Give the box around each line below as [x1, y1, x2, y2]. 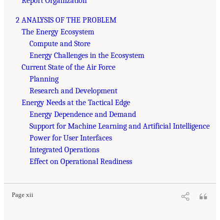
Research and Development [29, 86, 117, 95]
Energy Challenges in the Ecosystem [29, 51, 144, 60]
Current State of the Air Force [22, 62, 115, 72]
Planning [29, 74, 58, 83]
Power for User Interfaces [29, 133, 112, 142]
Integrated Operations [29, 145, 99, 154]
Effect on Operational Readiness [29, 157, 132, 166]
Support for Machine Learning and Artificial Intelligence [29, 121, 210, 131]
